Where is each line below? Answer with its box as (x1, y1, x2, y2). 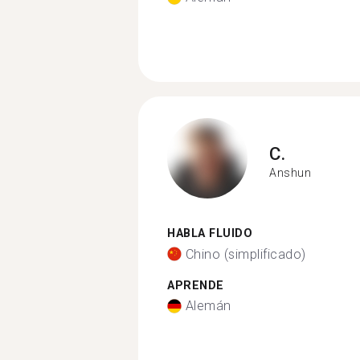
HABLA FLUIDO (167, 227, 252, 240)
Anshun (269, 166, 311, 179)
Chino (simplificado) (185, 246, 306, 262)
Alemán (185, 298, 231, 313)
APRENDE (167, 278, 224, 292)
